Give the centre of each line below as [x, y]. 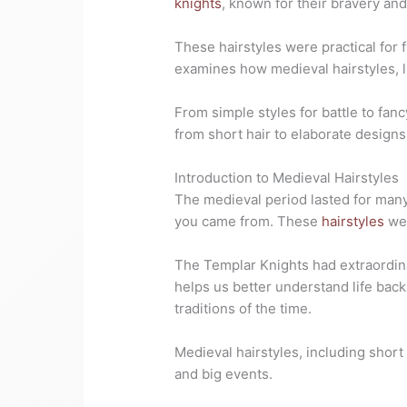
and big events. [224, 374]
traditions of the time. [243, 309]
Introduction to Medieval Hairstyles [287, 178]
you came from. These [248, 222]
